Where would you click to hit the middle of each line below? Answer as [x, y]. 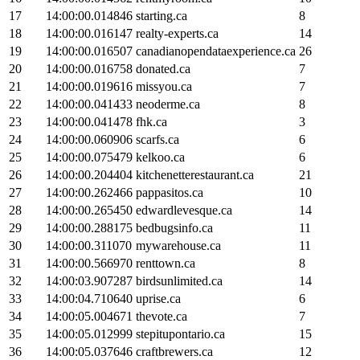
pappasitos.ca [170, 192]
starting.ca [162, 15]
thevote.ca [162, 316]
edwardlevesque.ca [184, 210]
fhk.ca [151, 121]
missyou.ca [164, 86]
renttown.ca [166, 263]
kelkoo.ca [160, 157]
